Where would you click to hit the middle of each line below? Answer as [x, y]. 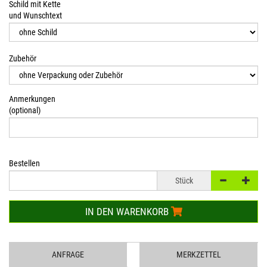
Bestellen [24, 164]
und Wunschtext [35, 16]
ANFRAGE [68, 255]
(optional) [25, 111]
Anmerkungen [32, 99]
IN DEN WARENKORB [128, 212]
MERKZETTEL [199, 255]
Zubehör [23, 59]
